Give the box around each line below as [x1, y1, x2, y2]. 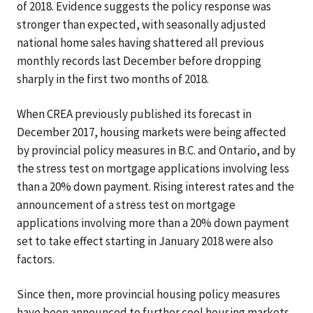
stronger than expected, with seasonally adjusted [17, 17, 266, 32]
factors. [17, 252, 54, 267]
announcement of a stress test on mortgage [17, 197, 235, 212]
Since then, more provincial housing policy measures [17, 286, 280, 302]
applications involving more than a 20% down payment [17, 215, 289, 231]
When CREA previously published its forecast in [17, 106, 252, 122]
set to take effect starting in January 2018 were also [17, 233, 273, 249]
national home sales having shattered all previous [17, 35, 264, 50]
